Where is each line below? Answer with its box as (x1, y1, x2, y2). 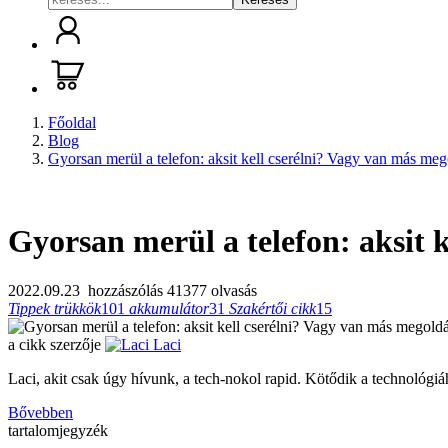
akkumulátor (129, 299, 209, 317)
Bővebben (8, 403, 73, 421)
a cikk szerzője (8, 335, 101, 353)
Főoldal (48, 114, 96, 131)
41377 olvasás (167, 281, 257, 299)
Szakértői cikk (229, 299, 316, 317)
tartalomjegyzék (8, 421, 108, 439)
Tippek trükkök (8, 299, 101, 317)
